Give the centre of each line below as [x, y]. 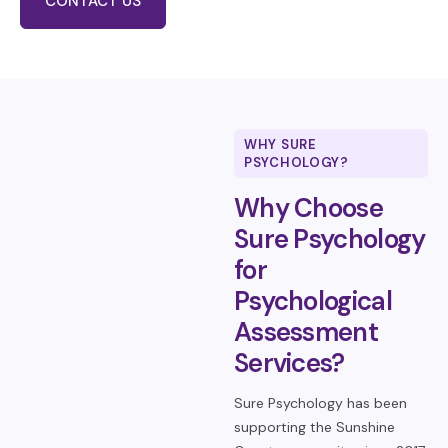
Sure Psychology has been [320, 403]
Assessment [306, 332]
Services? [289, 363]
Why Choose [308, 208]
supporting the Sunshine [314, 427]
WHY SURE [280, 144]
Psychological [313, 301]
